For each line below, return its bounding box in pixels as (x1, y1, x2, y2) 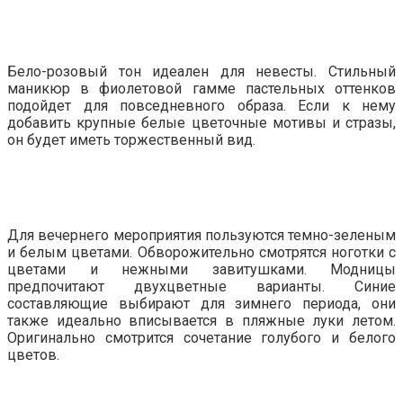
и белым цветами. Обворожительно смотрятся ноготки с (7, 243, 396, 261)
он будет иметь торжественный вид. (7, 131, 255, 149)
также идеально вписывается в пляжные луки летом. (7, 311, 396, 329)
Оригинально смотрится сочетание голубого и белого (7, 328, 396, 346)
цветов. (7, 345, 59, 363)
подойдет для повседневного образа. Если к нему (7, 97, 396, 115)
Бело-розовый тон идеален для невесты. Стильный (7, 63, 396, 81)
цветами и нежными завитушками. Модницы (7, 260, 396, 278)
